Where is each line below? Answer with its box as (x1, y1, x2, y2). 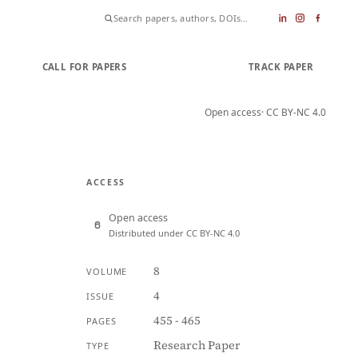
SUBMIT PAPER (152, 60, 223, 73)
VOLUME (86, 265, 128, 277)
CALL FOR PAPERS (42, 60, 127, 73)
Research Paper (153, 337, 241, 353)
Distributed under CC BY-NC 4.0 (109, 227, 240, 239)
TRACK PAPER (248, 60, 313, 73)
